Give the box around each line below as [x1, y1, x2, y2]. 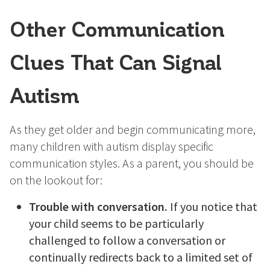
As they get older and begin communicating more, [10, 122, 256, 137]
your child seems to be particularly [29, 216, 204, 231]
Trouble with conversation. [29, 199, 168, 215]
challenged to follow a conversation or [29, 233, 225, 248]
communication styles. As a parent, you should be [10, 155, 254, 171]
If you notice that [168, 199, 257, 215]
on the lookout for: [10, 172, 102, 188]
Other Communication [10, 16, 225, 41]
